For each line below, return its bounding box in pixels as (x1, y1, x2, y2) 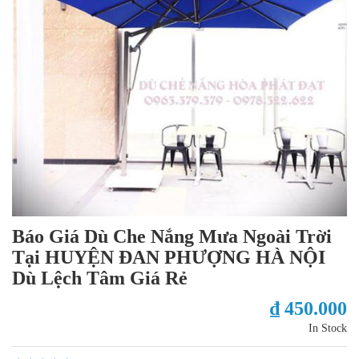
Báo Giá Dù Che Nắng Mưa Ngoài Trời (12, 225, 332, 247)
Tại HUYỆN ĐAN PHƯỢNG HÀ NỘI (12, 246, 325, 268)
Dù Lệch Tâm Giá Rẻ (12, 267, 188, 288)
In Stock (309, 321, 347, 334)
